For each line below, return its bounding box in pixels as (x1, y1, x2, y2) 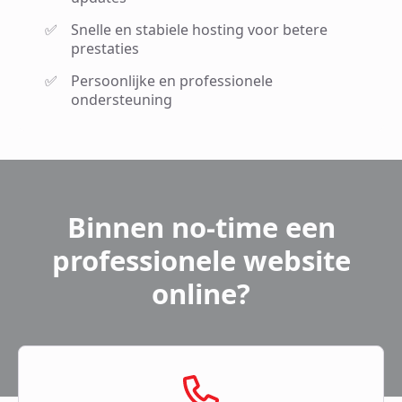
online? (152, 275, 250, 313)
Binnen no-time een (66, 208, 336, 247)
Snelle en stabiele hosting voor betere (71, 20, 328, 40)
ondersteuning (71, 90, 172, 110)
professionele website (51, 241, 351, 280)
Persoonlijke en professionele (71, 71, 273, 92)
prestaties (71, 39, 139, 59)
